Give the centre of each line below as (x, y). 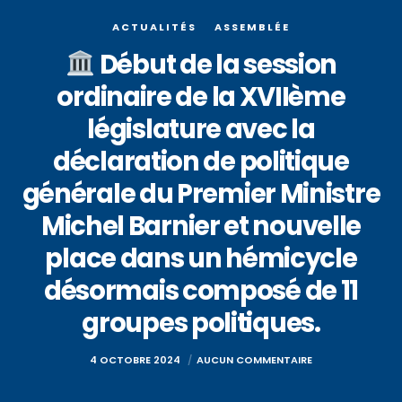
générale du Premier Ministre (201, 194)
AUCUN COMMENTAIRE (254, 360)
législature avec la (201, 129)
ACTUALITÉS (154, 27)
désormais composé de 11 (201, 291)
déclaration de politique (201, 162)
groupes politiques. (201, 323)
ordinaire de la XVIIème (201, 97)
